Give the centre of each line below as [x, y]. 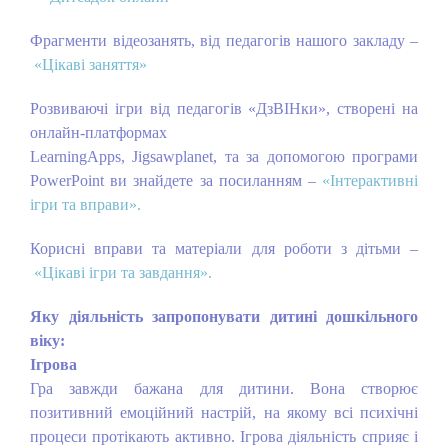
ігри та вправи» [83, 204]
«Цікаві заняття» [90, 64]
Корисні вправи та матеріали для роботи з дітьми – [224, 248]
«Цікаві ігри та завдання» [121, 272]
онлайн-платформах [98, 132]
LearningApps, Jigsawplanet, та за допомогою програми [224, 156]
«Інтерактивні [370, 180]
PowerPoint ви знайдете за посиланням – [173, 180]
